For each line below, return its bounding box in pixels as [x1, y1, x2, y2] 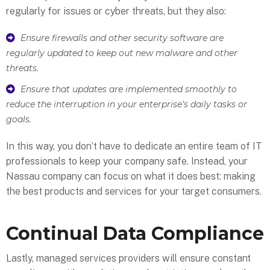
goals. [6, 114, 31, 125]
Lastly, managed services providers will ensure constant [6, 253, 251, 265]
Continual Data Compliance [6, 222, 264, 245]
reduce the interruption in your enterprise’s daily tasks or [6, 99, 247, 110]
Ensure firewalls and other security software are [20, 33, 224, 44]
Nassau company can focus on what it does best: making [6, 171, 256, 183]
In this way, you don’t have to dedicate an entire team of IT [6, 140, 262, 152]
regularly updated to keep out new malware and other [6, 48, 237, 59]
